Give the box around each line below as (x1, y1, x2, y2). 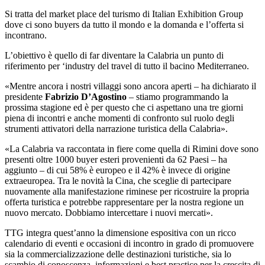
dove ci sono (5, 19, 54, 30)
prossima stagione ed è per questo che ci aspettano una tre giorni (5, 102, 243, 112)
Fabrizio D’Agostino (45, 91, 127, 102)
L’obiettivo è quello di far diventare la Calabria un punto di (5, 50, 224, 60)
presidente (5, 91, 45, 102)
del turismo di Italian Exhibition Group (96, 8, 243, 19)
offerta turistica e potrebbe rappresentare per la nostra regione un (5, 196, 244, 207)
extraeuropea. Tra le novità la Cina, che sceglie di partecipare (5, 175, 231, 186)
